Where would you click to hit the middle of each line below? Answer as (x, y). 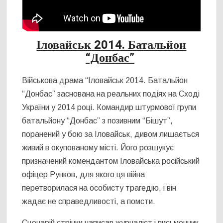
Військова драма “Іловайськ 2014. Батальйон (105, 81)
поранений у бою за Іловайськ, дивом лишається (111, 134)
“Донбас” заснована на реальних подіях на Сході (111, 94)
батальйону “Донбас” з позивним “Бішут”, (98, 121)
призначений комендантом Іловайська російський (111, 161)
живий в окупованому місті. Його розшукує (98, 148)
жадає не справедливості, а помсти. (89, 202)
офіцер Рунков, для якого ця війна (84, 175)
